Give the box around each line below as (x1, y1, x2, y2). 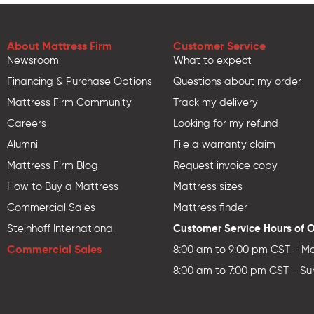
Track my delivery (173, 96, 259, 109)
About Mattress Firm (7, 39, 113, 54)
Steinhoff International (7, 222, 116, 235)
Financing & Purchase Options (7, 75, 153, 88)
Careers (7, 117, 47, 130)
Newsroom (7, 54, 60, 67)
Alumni (7, 138, 39, 151)
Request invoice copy (173, 159, 278, 172)
